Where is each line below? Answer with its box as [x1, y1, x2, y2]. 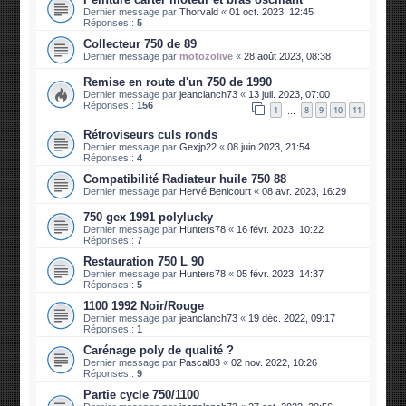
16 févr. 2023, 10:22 [237, 224, 324, 236]
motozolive [179, 50, 234, 62]
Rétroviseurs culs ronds [83, 128, 218, 142]
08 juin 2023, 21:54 [227, 141, 311, 153]
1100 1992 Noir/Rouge [83, 299, 205, 314]
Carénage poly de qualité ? [83, 343, 235, 358]
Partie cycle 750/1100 [83, 388, 200, 402]
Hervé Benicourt [179, 186, 252, 198]
